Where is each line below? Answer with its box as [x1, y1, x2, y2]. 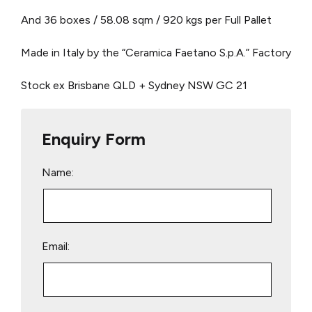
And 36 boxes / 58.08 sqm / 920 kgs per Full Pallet [21, 13, 272, 27]
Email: [42, 240, 70, 253]
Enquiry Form [42, 129, 146, 150]
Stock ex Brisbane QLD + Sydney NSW [21, 79, 213, 93]
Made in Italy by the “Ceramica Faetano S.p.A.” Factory [21, 46, 291, 60]
